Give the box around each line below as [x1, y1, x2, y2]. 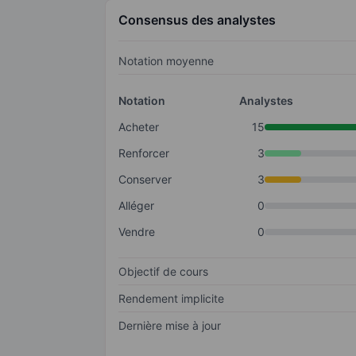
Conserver [118, 172, 172, 187]
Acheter [118, 120, 159, 134]
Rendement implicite [118, 292, 224, 306]
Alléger [118, 199, 154, 213]
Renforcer [118, 146, 169, 161]
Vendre [118, 225, 155, 239]
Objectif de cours [118, 265, 208, 279]
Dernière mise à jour [118, 319, 221, 333]
